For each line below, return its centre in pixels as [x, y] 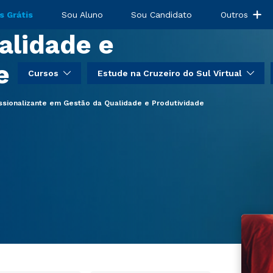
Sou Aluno [82, 15]
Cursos [43, 73]
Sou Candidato [162, 15]
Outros [235, 15]
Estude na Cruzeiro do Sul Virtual [170, 73]
